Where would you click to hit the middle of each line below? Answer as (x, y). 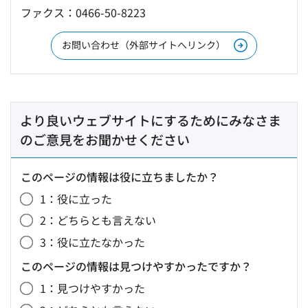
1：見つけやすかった (92, 288)
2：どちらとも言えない (98, 220)
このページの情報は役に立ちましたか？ (120, 176)
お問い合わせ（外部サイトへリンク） (144, 44)
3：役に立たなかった (92, 242)
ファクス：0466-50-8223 (83, 12)
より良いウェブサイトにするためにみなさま (151, 120)
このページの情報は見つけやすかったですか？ (136, 266)
